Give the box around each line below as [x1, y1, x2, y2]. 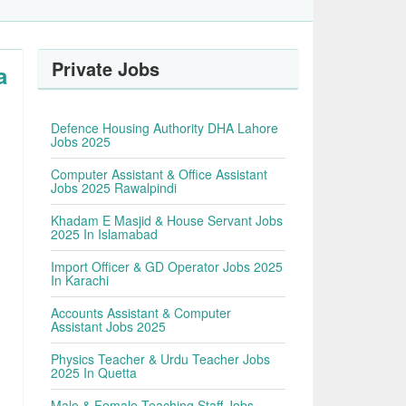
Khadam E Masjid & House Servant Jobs [51, 211, 284, 229]
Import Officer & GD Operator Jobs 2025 [51, 257, 284, 275]
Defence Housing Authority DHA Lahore [51, 119, 279, 137]
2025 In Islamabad [51, 225, 159, 243]
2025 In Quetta [51, 363, 138, 382]
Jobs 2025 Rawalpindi [51, 179, 178, 197]
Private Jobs [52, 55, 160, 82]
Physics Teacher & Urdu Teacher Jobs [51, 350, 271, 368]
